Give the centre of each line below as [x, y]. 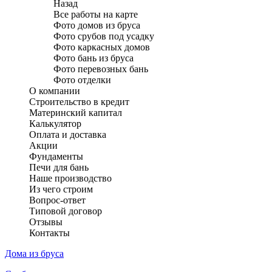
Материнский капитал [76, 113]
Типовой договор [66, 211]
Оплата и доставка [68, 134]
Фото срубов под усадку [104, 36]
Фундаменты [56, 156]
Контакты [49, 233]
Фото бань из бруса [93, 58]
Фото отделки [82, 80]
